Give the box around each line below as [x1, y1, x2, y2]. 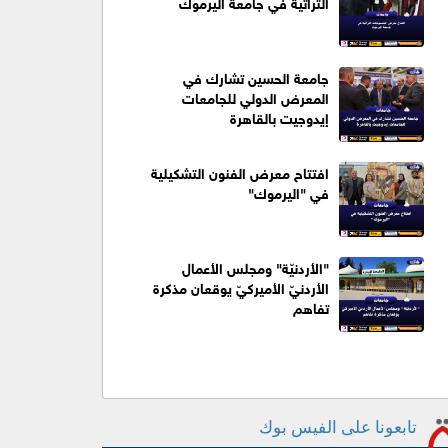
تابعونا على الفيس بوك [259, 419, 417, 437]
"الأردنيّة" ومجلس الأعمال [181, 253, 329, 279]
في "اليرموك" [247, 178, 329, 204]
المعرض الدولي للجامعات [181, 83, 329, 109]
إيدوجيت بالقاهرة [229, 103, 329, 129]
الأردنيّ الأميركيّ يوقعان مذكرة [152, 273, 329, 299]
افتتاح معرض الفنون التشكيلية [150, 158, 329, 184]
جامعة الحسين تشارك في [182, 63, 329, 89]
